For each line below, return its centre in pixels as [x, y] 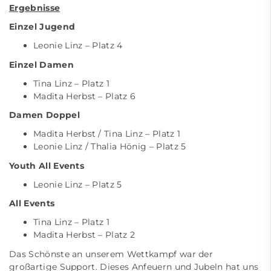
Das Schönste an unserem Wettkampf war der [111, 254]
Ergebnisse [35, 8]
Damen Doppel [44, 115]
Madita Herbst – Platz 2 [84, 235]
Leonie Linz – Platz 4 [78, 45]
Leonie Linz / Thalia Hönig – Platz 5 [110, 146]
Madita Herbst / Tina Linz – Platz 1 [107, 134]
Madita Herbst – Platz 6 [85, 96]
